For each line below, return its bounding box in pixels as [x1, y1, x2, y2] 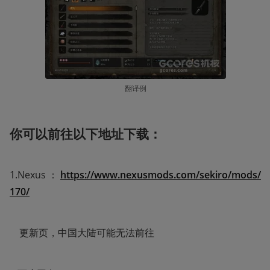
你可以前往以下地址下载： [10, 125, 162, 143]
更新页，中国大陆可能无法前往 [10, 226, 154, 240]
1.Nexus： [10, 168, 60, 182]
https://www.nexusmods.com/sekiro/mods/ [60, 168, 261, 182]
